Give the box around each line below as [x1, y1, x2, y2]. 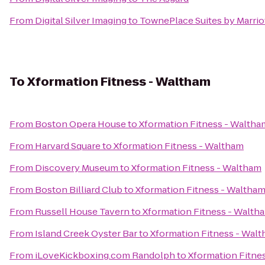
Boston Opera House [35, 118, 126, 130]
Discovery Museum [35, 161, 118, 174]
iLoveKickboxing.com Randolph [35, 249, 175, 261]
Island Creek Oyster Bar [35, 227, 137, 240]
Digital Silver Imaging [35, 14, 127, 27]
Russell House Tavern [35, 205, 130, 218]
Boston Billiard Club [35, 183, 122, 196]
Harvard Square [35, 140, 101, 152]
